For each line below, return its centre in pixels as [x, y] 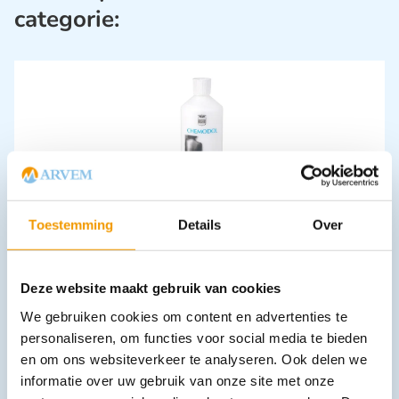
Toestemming [71, 224]
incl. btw [129, 232]
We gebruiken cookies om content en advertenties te [184, 316]
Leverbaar [210, 308]
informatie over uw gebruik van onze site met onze [178, 380]
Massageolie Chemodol [82, 213]
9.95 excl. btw [69, 251]
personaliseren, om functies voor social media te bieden [194, 338]
